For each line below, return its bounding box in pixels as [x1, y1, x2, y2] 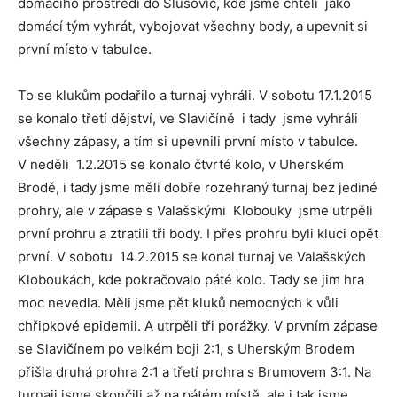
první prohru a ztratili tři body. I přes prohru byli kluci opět [18, 224, 378, 242]
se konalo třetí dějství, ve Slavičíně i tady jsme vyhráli [18, 109, 358, 127]
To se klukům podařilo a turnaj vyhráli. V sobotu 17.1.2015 [18, 86, 372, 104]
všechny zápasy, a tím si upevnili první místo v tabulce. [18, 132, 358, 150]
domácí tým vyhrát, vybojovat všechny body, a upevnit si [18, 17, 368, 35]
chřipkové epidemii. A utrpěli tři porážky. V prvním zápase [18, 316, 378, 334]
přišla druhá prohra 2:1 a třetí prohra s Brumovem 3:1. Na [18, 362, 371, 380]
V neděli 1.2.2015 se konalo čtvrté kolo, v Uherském [18, 155, 344, 173]
